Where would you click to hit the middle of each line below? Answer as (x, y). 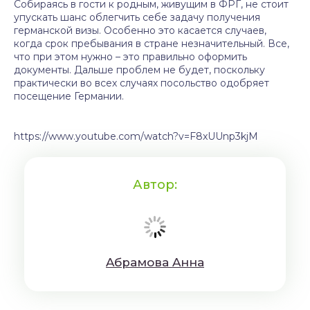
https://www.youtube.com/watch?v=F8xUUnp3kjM (136, 136)
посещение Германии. (69, 96)
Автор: (155, 185)
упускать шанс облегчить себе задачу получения (137, 17)
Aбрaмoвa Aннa (155, 262)
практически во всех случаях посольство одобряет (142, 83)
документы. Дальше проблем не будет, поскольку (139, 70)
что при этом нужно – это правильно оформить (130, 57)
